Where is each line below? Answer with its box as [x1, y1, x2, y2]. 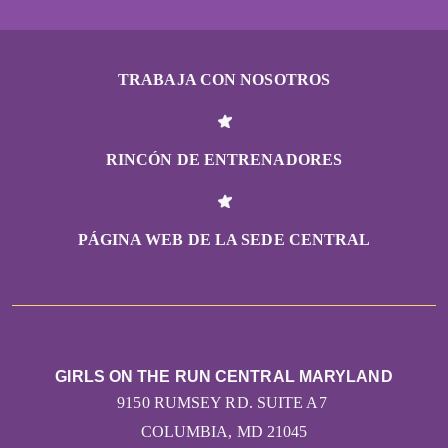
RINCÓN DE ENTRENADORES [105, 151, 343, 169]
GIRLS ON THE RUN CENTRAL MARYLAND [55, 368, 393, 386]
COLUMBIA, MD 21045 [140, 423, 308, 441]
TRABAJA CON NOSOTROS [118, 71, 330, 89]
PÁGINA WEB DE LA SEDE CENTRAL [77, 231, 371, 249]
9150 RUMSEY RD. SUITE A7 [117, 394, 331, 412]
